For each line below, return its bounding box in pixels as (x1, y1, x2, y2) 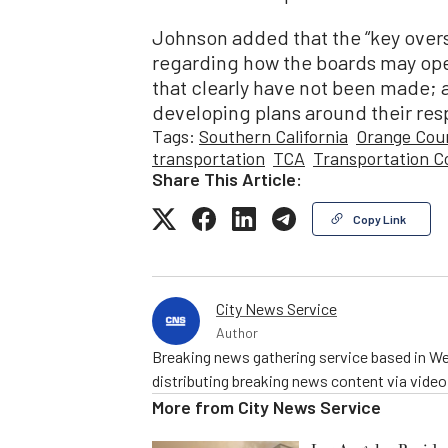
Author (216, 323, 258, 341)
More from (152, 395, 238, 418)
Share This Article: (152, 167, 302, 190)
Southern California (199, 124, 348, 147)
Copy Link (353, 211, 406, 226)
